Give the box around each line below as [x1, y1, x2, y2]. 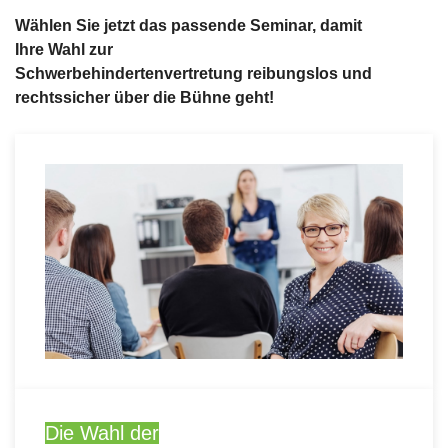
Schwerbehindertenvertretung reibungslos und [15, 64, 372, 82]
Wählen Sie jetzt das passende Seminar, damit [15, 16, 362, 34]
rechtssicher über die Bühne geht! [15, 88, 278, 106]
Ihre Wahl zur [15, 40, 113, 58]
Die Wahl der [45, 421, 159, 444]
